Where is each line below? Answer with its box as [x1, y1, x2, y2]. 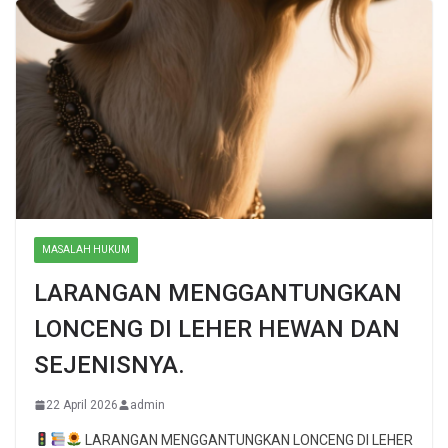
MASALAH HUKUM [42, 243, 130, 255]
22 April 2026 [46, 397, 118, 412]
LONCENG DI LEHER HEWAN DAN [34, 314, 400, 343]
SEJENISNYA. [34, 350, 185, 379]
